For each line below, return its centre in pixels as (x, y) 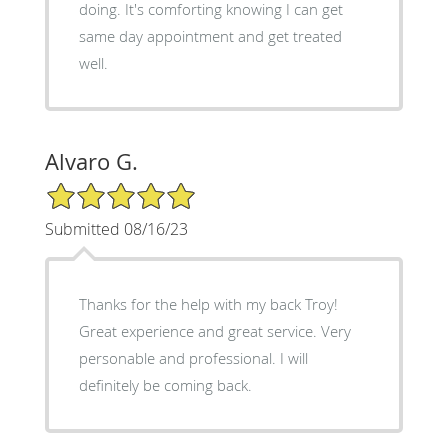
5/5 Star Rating (94, 189)
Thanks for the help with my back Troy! (208, 303)
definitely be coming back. (165, 384)
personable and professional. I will (193, 357)
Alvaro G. (91, 161)
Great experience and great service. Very (214, 330)
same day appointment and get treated (210, 35)
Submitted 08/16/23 (116, 228)
